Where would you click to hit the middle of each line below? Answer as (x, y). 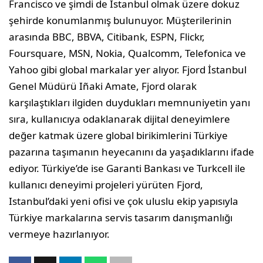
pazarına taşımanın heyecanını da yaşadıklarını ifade (131, 152)
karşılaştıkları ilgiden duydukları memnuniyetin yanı (129, 103)
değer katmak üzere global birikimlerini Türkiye (118, 136)
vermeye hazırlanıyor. (60, 234)
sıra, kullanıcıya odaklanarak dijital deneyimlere (119, 119)
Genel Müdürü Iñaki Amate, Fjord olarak (103, 86)
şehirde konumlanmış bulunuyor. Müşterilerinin (120, 21)
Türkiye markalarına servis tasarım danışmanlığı (121, 218)
